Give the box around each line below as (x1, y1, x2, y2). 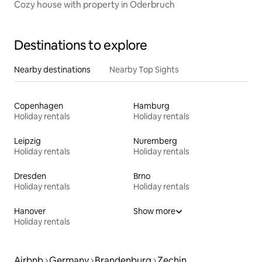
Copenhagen (14, 101, 63, 112)
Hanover (14, 206, 46, 217)
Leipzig (14, 136, 41, 147)
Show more (133, 206, 175, 217)
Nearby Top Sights (109, 64, 179, 75)
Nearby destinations (14, 64, 91, 75)
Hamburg (133, 101, 170, 112)
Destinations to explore (14, 37, 147, 54)
